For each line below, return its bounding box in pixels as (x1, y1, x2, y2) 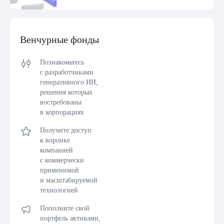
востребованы (40, 98, 81, 106)
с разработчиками (40, 68, 93, 76)
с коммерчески (40, 156, 84, 164)
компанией (40, 146, 73, 154)
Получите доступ (40, 126, 91, 134)
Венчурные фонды (20, 34, 99, 45)
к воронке (40, 136, 70, 144)
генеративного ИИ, (40, 78, 98, 86)
